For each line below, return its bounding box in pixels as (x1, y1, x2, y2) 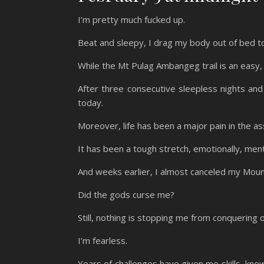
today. (78, 96, 105, 108)
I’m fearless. (78, 234, 130, 246)
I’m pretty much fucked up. (78, 13, 187, 25)
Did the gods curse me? (78, 188, 174, 200)
